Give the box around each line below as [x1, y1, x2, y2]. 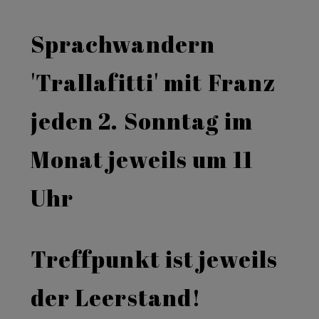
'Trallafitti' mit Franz [30, 66, 276, 98]
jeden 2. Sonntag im [30, 105, 253, 136]
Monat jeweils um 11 [30, 143, 253, 174]
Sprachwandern [30, 28, 216, 59]
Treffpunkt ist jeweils [30, 243, 278, 274]
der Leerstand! [30, 281, 202, 313]
